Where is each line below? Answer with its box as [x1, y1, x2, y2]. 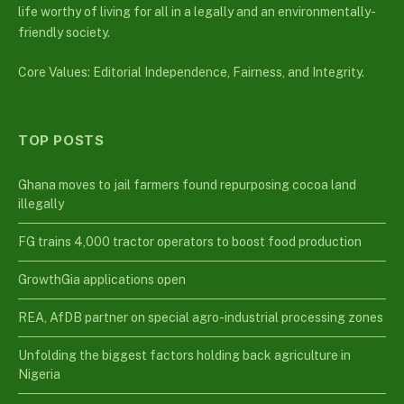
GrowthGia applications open [18, 272, 186, 288]
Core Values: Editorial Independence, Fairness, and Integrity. [18, 65, 364, 80]
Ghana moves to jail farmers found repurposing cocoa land [18, 178, 356, 193]
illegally [18, 197, 64, 212]
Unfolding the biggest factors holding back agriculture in [18, 348, 351, 363]
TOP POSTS [18, 132, 105, 150]
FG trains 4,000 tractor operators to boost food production [18, 234, 362, 250]
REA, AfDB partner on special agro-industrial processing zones [18, 310, 383, 326]
